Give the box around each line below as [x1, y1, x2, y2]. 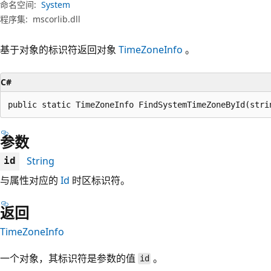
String [27, 154, 54, 168]
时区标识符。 [70, 173, 130, 187]
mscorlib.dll [33, 13, 80, 25]
